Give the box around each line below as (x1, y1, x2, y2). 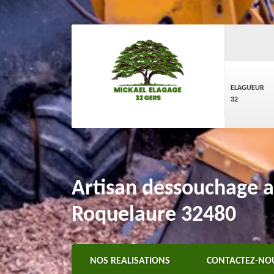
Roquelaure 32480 (72, 204, 236, 226)
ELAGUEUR (231, 84, 264, 92)
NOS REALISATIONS (90, 256, 170, 266)
